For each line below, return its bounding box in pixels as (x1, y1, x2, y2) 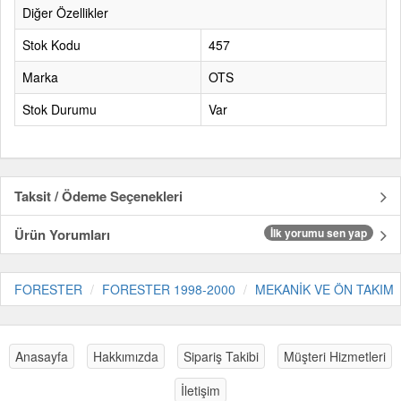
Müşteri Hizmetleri (284, 347, 386, 365)
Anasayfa (15, 347, 68, 365)
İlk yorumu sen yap (270, 225, 367, 241)
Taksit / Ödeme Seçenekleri (14, 186, 183, 206)
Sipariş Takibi (183, 347, 259, 365)
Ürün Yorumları (14, 225, 110, 244)
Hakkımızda (93, 347, 158, 365)
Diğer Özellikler (22, 4, 108, 21)
